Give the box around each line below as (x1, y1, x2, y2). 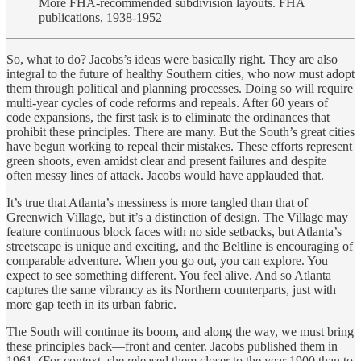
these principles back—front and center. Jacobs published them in (6, 338, 338, 353)
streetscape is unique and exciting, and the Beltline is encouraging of (6, 239, 353, 253)
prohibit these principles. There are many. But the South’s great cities (6, 124, 355, 139)
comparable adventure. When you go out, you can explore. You (6, 253, 328, 268)
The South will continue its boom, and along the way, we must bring (6, 324, 354, 338)
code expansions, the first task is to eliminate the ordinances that (6, 110, 330, 124)
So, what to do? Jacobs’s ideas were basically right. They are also (6, 52, 338, 66)
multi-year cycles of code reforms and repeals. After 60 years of (6, 95, 328, 110)
